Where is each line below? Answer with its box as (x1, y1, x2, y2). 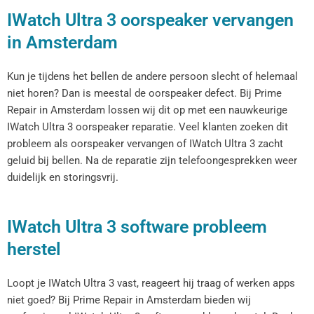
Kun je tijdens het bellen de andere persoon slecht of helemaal (7, 70, 298, 83)
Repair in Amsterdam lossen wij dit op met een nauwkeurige (7, 104, 287, 117)
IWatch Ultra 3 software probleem (7, 217, 267, 238)
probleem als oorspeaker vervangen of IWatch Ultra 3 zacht (7, 137, 283, 151)
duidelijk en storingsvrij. (7, 171, 118, 184)
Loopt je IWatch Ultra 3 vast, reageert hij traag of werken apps (7, 277, 295, 290)
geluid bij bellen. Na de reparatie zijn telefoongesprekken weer (7, 154, 297, 168)
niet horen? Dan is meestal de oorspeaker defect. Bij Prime (7, 87, 282, 100)
